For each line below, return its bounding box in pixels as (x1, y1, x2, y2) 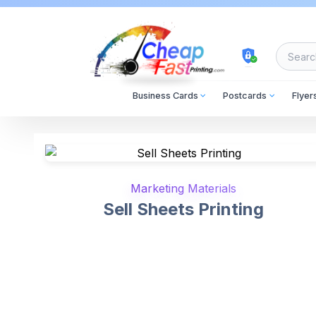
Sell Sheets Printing (103, 199, 264, 219)
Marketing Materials (130, 181, 236, 195)
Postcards (223, 90, 267, 101)
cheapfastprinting (90, 78, 183, 92)
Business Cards (133, 90, 199, 101)
